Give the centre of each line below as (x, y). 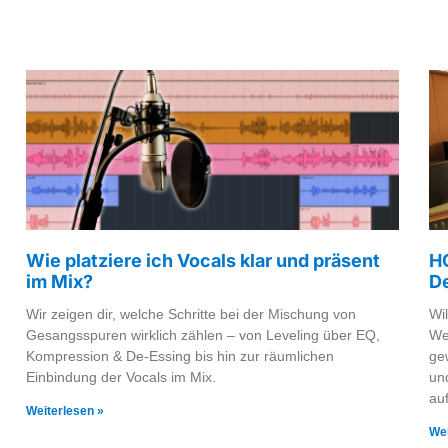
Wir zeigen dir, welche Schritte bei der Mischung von (191, 314)
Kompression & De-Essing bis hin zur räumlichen (180, 356)
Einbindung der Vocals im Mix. (121, 377)
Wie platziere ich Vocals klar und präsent (203, 261)
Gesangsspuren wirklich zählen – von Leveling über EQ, (203, 335)
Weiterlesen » (65, 411)
